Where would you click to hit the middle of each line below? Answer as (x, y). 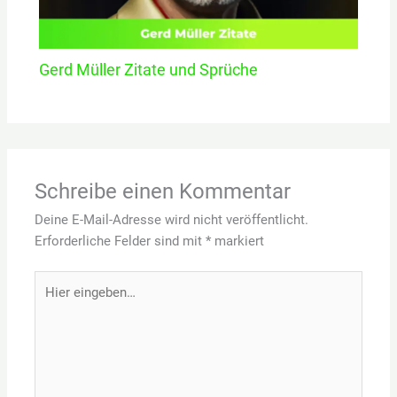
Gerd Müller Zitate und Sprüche (149, 69)
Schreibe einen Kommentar (163, 191)
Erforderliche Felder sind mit (121, 241)
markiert (238, 241)
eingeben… (65, 302)
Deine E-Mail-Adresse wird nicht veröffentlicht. (172, 219)
